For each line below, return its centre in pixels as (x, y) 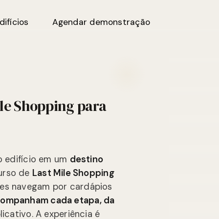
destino (87, 160)
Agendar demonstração (101, 22)
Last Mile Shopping (73, 173)
